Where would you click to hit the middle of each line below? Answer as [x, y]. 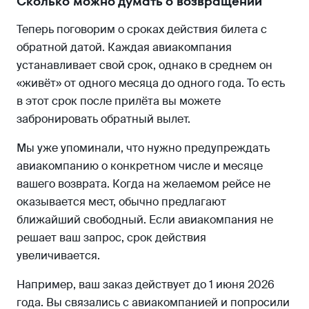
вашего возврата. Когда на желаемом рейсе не [143, 184]
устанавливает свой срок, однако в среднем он [144, 65]
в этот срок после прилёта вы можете [119, 101]
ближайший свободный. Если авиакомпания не [145, 220]
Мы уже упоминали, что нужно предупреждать [143, 148]
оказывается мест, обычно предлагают [121, 202]
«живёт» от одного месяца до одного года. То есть [151, 83]
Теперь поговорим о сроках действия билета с [142, 29]
